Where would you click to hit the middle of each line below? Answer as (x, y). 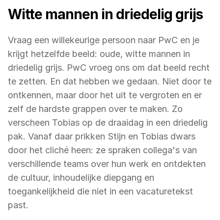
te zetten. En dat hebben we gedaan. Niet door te (110, 81)
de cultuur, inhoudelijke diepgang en (81, 177)
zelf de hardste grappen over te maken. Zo (95, 109)
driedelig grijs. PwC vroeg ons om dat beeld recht (109, 67)
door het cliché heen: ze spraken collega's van (102, 150)
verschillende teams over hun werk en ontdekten (107, 164)
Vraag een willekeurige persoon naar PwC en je (104, 40)
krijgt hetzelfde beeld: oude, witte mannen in (99, 54)
